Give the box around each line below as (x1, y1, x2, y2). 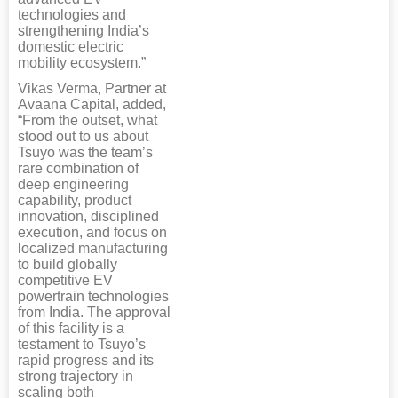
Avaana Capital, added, (18, 96, 166, 112)
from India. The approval (18, 304, 171, 320)
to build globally (18, 256, 117, 272)
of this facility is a (18, 320, 124, 336)
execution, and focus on (18, 224, 167, 240)
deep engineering (18, 176, 129, 192)
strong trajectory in (18, 368, 133, 384)
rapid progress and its (18, 352, 154, 368)
